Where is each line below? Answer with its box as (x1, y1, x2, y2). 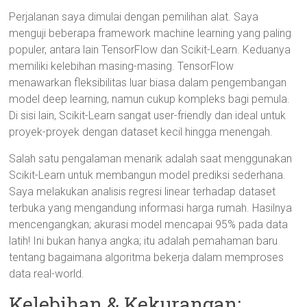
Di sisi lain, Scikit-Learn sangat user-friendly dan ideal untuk (9, 109, 286, 122)
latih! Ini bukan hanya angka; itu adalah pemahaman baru (9, 234, 278, 247)
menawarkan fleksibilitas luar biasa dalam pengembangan (9, 76, 287, 89)
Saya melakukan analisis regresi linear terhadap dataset (9, 185, 276, 198)
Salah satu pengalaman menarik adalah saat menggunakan (9, 152, 293, 165)
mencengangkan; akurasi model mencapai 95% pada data (9, 218, 288, 231)
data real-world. (9, 267, 85, 280)
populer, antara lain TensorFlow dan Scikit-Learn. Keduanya (9, 43, 291, 56)
